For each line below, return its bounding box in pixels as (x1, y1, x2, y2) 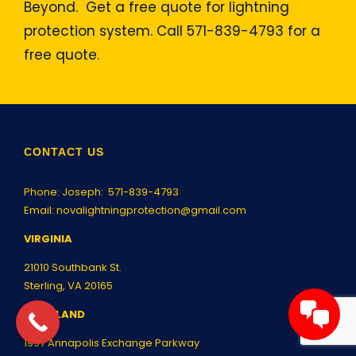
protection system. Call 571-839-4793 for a (23, 21, 320, 41)
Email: (24, 202, 56, 218)
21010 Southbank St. (24, 259, 122, 275)
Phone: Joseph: (24, 184, 108, 199)
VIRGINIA (24, 230, 72, 246)
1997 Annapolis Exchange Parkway (24, 335, 199, 350)
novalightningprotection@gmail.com (56, 202, 246, 218)
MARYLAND (24, 306, 85, 322)
